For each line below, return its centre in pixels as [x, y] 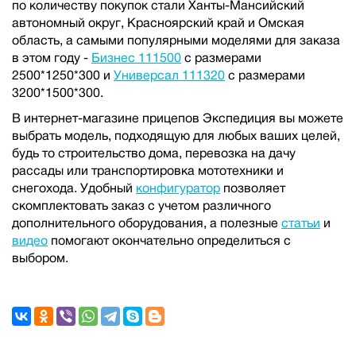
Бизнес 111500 [136, 58]
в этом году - [52, 58]
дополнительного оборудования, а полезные [147, 223]
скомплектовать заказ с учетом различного [141, 205]
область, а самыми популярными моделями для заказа [176, 40]
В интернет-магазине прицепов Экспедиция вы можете [178, 118]
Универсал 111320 [169, 75]
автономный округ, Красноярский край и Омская [158, 23]
